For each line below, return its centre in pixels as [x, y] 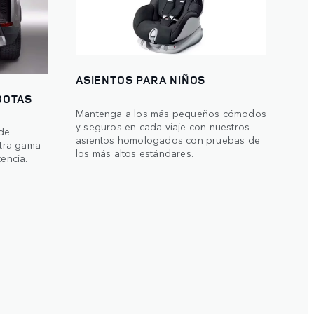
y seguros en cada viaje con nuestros [163, 126]
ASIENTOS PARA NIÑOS [141, 80]
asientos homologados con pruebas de [168, 139]
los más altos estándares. [135, 152]
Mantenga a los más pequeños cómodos [171, 112]
